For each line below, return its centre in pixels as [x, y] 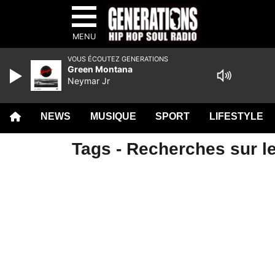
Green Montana [100, 69]
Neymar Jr [89, 81]
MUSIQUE [113, 116]
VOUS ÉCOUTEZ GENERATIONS [118, 59]
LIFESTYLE [237, 116]
